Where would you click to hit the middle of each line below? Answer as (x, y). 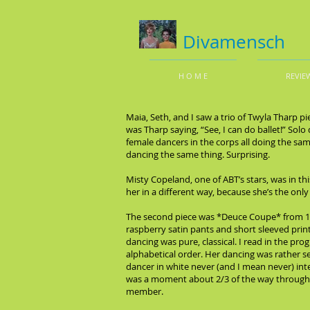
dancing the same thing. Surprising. (198, 154)
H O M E (193, 76)
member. (145, 291)
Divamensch (234, 42)
